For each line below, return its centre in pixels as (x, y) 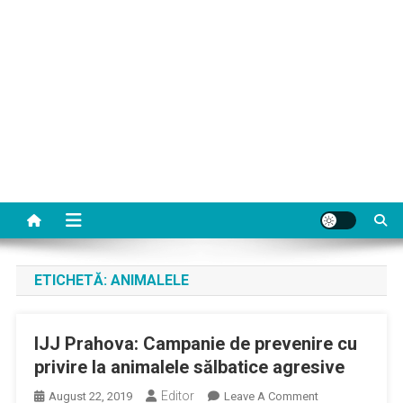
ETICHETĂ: (72, 280)
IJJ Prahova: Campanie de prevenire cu (195, 344)
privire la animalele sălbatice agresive (189, 367)
